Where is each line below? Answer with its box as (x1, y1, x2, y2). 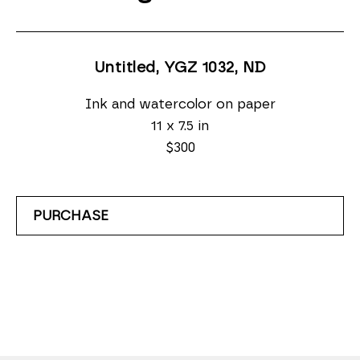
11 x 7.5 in (151, 118, 209, 133)
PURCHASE (33, 208, 108, 223)
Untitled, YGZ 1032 (93, 59, 235, 76)
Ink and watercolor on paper (84, 96, 276, 111)
